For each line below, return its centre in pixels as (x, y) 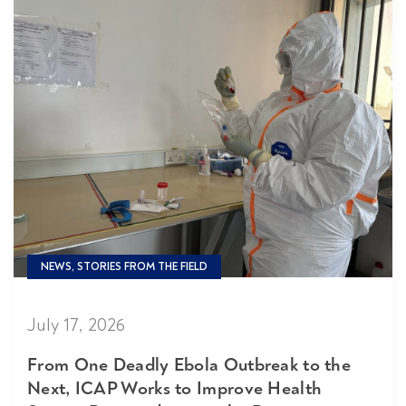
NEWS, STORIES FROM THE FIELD (124, 266)
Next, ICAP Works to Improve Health (175, 388)
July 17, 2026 (76, 324)
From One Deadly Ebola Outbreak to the (189, 364)
